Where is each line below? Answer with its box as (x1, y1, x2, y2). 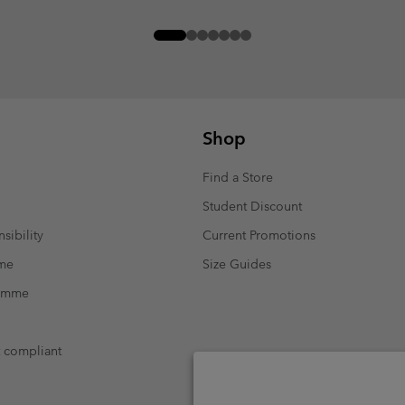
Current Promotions (202, 226, 316, 243)
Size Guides (202, 255, 271, 272)
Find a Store (202, 168, 273, 185)
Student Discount (202, 197, 302, 214)
